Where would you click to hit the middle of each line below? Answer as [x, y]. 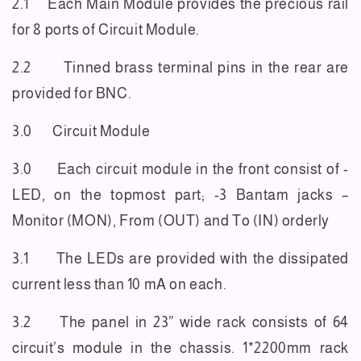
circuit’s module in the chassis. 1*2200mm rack [180, 349]
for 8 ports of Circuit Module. [106, 30]
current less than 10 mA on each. [120, 285]
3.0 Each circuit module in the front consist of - [180, 170]
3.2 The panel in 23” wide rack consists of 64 [180, 323]
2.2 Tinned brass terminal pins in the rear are [180, 68]
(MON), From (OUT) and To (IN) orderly [198, 221]
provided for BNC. [72, 94]
